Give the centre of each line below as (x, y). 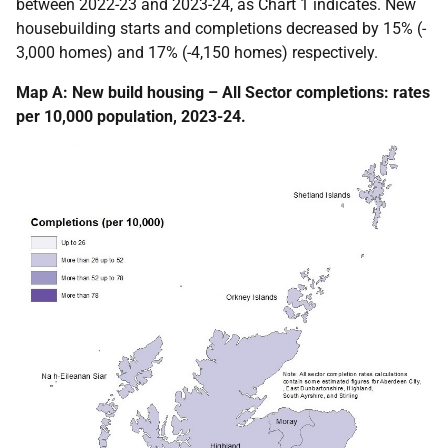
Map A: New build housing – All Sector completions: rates (223, 92)
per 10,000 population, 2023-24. (131, 116)
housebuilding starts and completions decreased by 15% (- (221, 28)
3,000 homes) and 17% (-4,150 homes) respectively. (197, 52)
